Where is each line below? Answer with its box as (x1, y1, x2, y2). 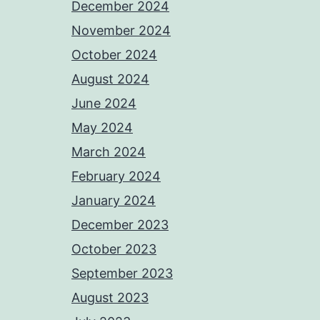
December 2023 (71, 217, 169, 232)
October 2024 (71, 47, 157, 62)
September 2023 (71, 266, 173, 281)
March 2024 (71, 144, 146, 159)
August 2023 (71, 290, 149, 305)
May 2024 (71, 120, 133, 135)
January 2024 (71, 193, 156, 208)
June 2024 (71, 96, 136, 111)
